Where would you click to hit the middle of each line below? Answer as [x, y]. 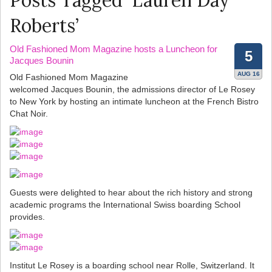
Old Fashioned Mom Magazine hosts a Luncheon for [114, 49]
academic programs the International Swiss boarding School [125, 205]
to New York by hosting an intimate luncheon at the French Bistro [134, 102]
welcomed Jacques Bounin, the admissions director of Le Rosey [132, 90]
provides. [27, 217]
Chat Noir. [29, 114]
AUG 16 [248, 74]
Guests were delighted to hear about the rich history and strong [131, 193]
